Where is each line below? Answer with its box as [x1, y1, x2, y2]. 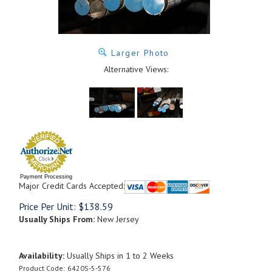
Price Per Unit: [19, 200, 76, 212]
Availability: [19, 250, 64, 261]
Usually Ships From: [19, 213, 95, 225]
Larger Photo [107, 47, 169, 58]
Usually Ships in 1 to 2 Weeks [64, 250, 174, 261]
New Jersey [95, 213, 139, 225]
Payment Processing [20, 174, 72, 180]
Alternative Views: [104, 64, 168, 75]
